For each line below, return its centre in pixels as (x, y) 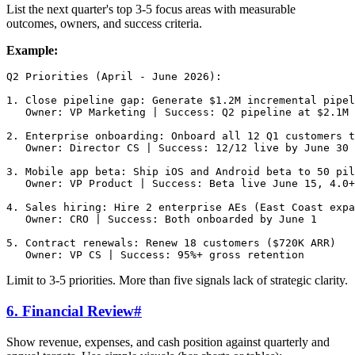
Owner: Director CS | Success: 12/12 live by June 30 (177, 148)
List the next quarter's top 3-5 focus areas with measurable (151, 10)
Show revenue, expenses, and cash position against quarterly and (168, 342)
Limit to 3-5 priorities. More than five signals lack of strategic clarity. (177, 281)
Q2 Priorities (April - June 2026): (114, 77)
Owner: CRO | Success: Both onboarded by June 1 (162, 219)
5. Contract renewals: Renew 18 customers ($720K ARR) (171, 243)
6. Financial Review (70, 311)
